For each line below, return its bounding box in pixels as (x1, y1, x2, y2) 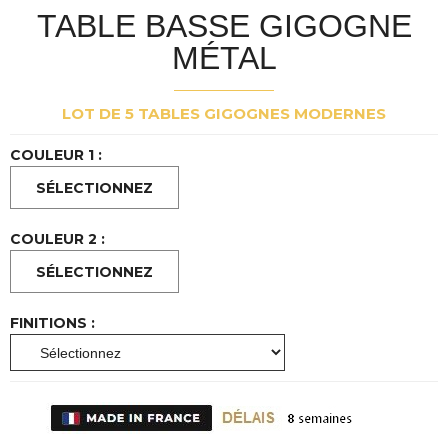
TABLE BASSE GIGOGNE (36, 7, 412, 44)
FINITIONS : (10, 313, 95, 332)
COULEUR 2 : (10, 229, 105, 248)
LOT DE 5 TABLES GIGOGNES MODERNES (62, 104, 386, 124)
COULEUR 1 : (10, 145, 102, 164)
